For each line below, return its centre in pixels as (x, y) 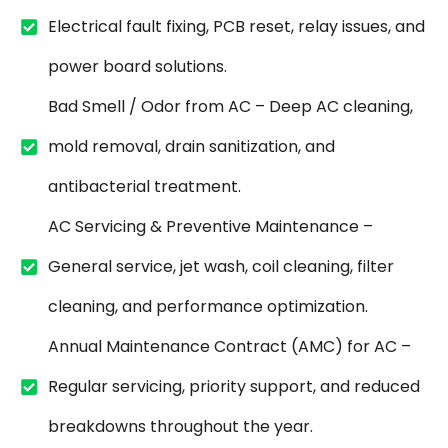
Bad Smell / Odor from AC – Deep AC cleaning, (230, 107)
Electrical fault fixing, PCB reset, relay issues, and (236, 27)
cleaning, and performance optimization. (207, 307)
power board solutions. (137, 67)
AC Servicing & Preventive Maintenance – (210, 227)
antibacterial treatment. (144, 187)
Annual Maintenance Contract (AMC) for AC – (229, 347)
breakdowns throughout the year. (180, 427)
